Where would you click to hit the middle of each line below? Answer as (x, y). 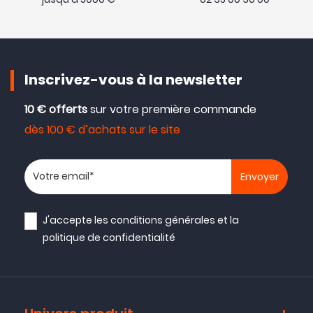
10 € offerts (56, 109)
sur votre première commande (172, 109)
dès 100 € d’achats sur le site (102, 129)
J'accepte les (77, 220)
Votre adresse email (81, 171)
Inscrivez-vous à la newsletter (133, 81)
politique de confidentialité (109, 237)
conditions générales (163, 220)
